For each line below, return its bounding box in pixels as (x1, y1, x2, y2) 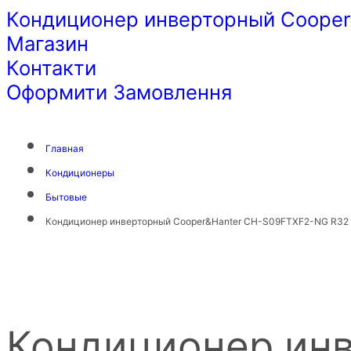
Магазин (6, 31, 89, 56)
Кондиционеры (45, 166, 114, 179)
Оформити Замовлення (6, 80, 232, 105)
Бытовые (45, 190, 87, 203)
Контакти (6, 56, 96, 81)
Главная (45, 142, 84, 154)
